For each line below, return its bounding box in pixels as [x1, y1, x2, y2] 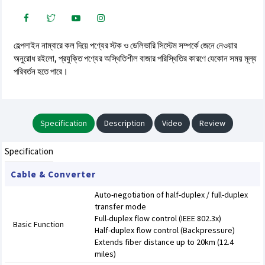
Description [104, 118, 145, 128]
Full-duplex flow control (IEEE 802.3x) [95, 213, 221, 224]
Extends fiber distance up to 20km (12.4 [95, 237, 234, 247]
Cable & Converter [11, 169, 96, 180]
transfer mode [95, 201, 146, 212]
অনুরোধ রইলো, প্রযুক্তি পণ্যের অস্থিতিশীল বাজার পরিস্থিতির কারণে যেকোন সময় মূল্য [14, 53, 257, 64]
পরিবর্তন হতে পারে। [14, 66, 68, 77]
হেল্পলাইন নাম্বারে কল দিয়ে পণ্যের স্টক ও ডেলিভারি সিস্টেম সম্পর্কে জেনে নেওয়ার [14, 40, 237, 51]
